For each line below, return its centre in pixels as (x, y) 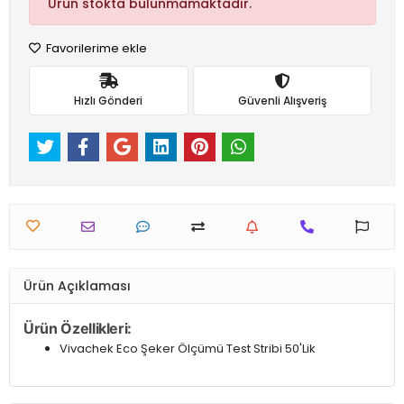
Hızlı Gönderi (109, 100)
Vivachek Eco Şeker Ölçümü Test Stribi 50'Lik (188, 349)
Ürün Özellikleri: (78, 329)
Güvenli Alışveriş (282, 100)
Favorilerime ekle (95, 48)
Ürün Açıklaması (77, 285)
